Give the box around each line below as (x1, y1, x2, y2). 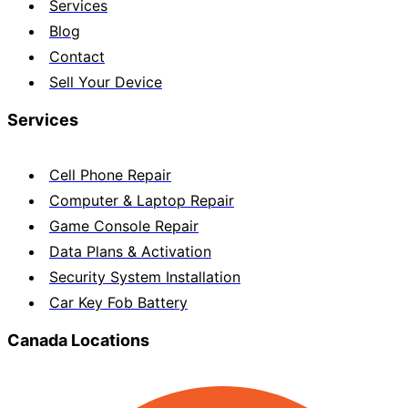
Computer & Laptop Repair (49, 191, 234, 210)
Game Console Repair (49, 217, 199, 236)
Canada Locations (7, 331, 149, 351)
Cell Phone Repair (49, 166, 171, 185)
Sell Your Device (49, 73, 162, 92)
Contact (49, 47, 105, 66)
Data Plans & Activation (49, 242, 211, 261)
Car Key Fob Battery (49, 293, 188, 312)
